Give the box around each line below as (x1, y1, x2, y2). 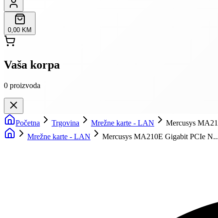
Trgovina (52, 118, 79, 127)
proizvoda (10, 81, 40, 90)
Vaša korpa (4, 58, 60, 71)
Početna (16, 118, 40, 127)
